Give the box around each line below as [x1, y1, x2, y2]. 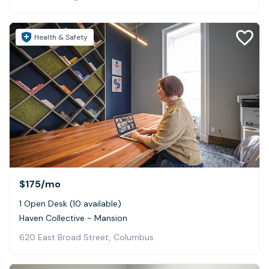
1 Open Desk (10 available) [19, 198, 121, 209]
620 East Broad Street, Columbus [19, 231, 154, 243]
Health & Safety [34, 32, 88, 42]
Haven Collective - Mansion [19, 212, 127, 223]
